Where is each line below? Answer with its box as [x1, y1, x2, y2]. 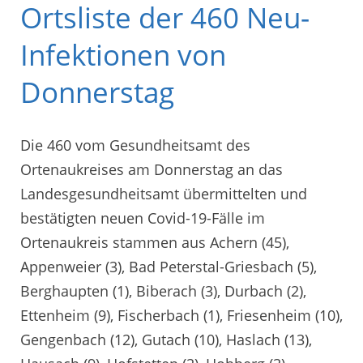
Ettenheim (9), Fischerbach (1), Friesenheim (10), [20, 305, 343, 325]
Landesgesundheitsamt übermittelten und [20, 183, 307, 203]
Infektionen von [20, 36, 226, 75]
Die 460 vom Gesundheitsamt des [20, 135, 250, 155]
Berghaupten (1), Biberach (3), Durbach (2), [20, 280, 306, 301]
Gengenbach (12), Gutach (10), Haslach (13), [20, 329, 312, 349]
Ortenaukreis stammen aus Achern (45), [20, 232, 289, 252]
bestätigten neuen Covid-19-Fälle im [20, 207, 265, 228]
